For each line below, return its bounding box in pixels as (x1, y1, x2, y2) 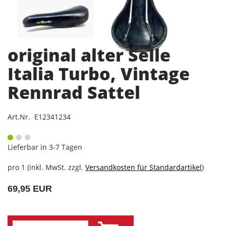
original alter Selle (8, 43, 171, 67)
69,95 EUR (8, 183, 52, 194)
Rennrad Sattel (8, 80, 140, 104)
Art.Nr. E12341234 (8, 111, 71, 122)
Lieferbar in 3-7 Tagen (8, 142, 82, 152)
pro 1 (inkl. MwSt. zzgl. (8, 162, 85, 172)
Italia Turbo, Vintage (8, 62, 190, 85)
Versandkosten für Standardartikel (85, 162, 202, 172)
